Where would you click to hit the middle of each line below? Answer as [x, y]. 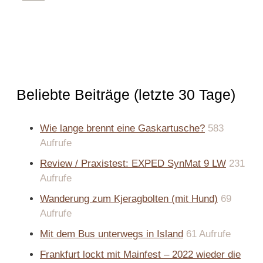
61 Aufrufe [208, 234]
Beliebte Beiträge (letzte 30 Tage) [126, 94]
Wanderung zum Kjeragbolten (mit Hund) [129, 198]
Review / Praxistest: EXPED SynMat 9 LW [133, 163]
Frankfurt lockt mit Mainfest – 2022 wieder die [140, 254]
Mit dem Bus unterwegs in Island [112, 234]
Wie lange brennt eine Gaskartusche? [122, 128]
